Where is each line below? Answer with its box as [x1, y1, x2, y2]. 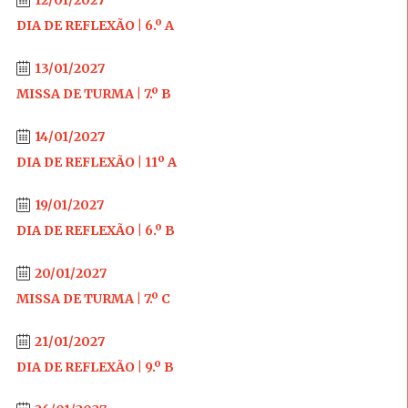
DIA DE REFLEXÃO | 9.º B [15, 359, 174, 375]
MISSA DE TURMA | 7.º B [15, 86, 171, 102]
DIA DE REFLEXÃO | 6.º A [15, 17, 174, 34]
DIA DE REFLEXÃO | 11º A [15, 154, 177, 170]
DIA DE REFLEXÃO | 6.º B [15, 222, 175, 239]
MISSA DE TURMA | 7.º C [15, 291, 170, 307]
